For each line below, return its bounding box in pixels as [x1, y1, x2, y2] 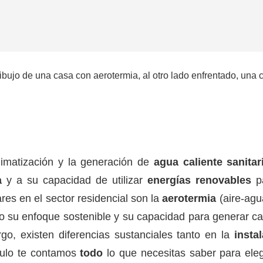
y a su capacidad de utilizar [1, 174, 148, 187]
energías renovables [147, 174, 252, 187]
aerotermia [162, 193, 217, 205]
